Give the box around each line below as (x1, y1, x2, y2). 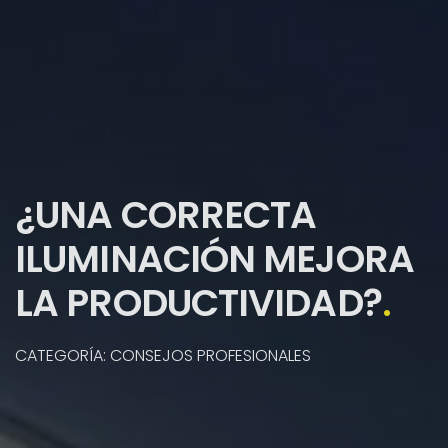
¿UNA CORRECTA (15, 189, 317, 242)
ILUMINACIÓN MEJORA (15, 233, 414, 286)
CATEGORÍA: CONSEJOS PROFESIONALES (15, 344, 311, 368)
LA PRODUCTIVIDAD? (15, 277, 382, 330)
